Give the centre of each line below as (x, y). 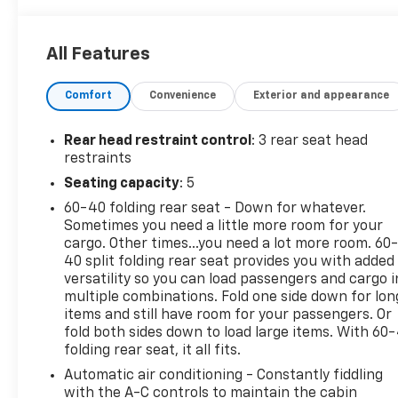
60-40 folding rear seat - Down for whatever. (215, 208)
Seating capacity (122, 183)
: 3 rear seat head (310, 141)
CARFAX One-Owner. (113, 39)
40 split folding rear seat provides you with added (230, 262)
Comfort (89, 96)
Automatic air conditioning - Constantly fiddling (224, 375)
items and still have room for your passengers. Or (228, 315)
